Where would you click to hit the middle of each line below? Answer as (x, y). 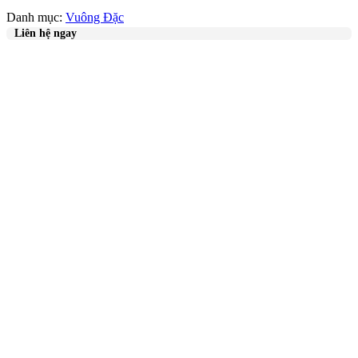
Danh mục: (36, 18)
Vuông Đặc (95, 18)
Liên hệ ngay (46, 34)
